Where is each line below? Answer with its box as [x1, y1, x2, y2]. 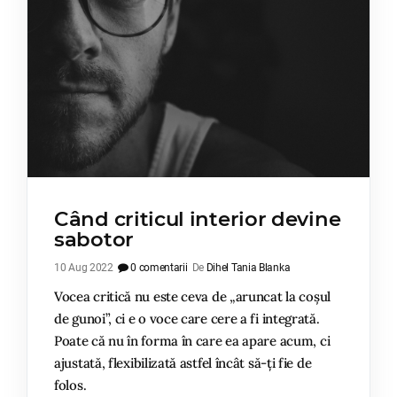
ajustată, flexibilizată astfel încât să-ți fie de [54, 354, 312, 372]
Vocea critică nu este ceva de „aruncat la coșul [54, 288, 331, 306]
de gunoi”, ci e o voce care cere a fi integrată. [54, 310, 320, 328]
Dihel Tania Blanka [206, 261, 291, 275]
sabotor [54, 227, 134, 253]
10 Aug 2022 [54, 261, 113, 275]
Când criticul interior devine [54, 206, 341, 232]
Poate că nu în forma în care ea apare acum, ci [54, 332, 331, 350]
